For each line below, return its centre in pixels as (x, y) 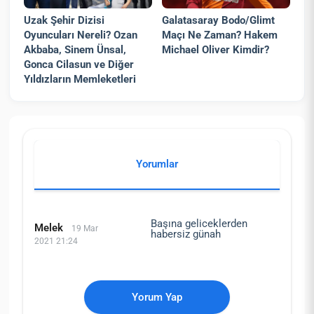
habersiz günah (186, 234)
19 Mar (84, 228)
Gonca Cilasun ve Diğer (79, 65)
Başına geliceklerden (199, 223)
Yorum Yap (157, 297)
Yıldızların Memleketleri (80, 80)
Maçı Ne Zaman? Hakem (220, 35)
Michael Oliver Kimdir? (216, 50)
